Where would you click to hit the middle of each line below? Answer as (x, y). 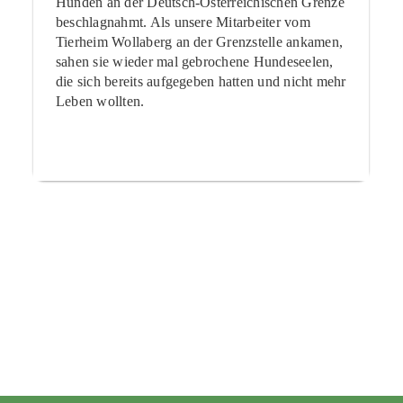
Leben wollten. (100, 101)
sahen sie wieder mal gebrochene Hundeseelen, (194, 61)
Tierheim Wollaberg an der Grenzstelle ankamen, (199, 41)
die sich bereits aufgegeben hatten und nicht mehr (201, 81)
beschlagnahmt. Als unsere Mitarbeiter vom (183, 22)
